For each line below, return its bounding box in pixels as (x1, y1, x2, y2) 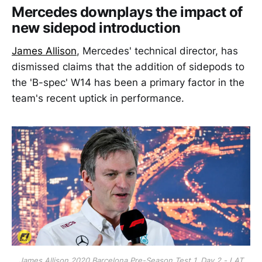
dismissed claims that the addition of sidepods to (12, 61, 244, 73)
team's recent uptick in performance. (12, 92, 184, 105)
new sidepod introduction (12, 19, 181, 36)
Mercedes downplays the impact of (12, 3, 243, 20)
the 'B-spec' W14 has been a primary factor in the (12, 77, 244, 89)
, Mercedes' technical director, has (77, 45, 238, 57)
